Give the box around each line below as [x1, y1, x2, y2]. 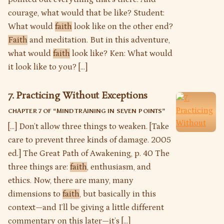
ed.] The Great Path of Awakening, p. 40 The [8, 148, 169, 158]
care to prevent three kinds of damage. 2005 [8, 134, 171, 145]
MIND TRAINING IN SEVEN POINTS [56, 107, 162, 114]
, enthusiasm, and [87, 161, 151, 172]
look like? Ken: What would [70, 48, 172, 58]
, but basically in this [79, 188, 156, 199]
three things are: [8, 161, 70, 172]
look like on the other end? [72, 21, 173, 31]
